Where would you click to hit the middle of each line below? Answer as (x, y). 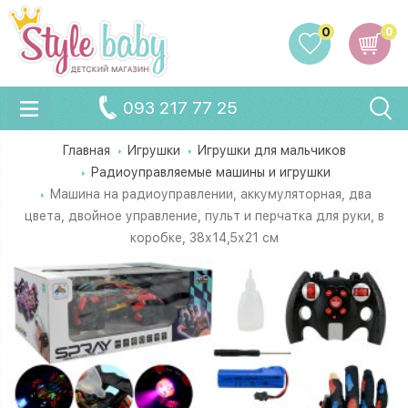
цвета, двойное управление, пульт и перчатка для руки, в (204, 215)
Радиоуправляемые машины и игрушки (210, 172)
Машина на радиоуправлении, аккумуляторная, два (210, 194)
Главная (86, 150)
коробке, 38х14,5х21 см (204, 237)
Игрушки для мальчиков (271, 150)
